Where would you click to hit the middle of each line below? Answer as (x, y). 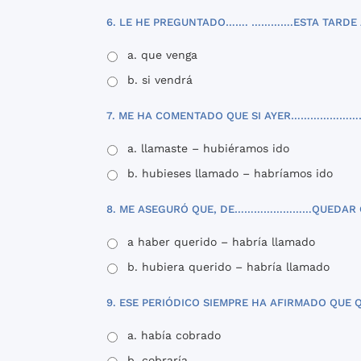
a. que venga (162, 54)
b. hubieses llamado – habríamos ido (230, 173)
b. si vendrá (160, 79)
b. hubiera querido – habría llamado (228, 266)
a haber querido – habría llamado (221, 241)
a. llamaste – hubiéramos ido (208, 148)
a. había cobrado (174, 335)
